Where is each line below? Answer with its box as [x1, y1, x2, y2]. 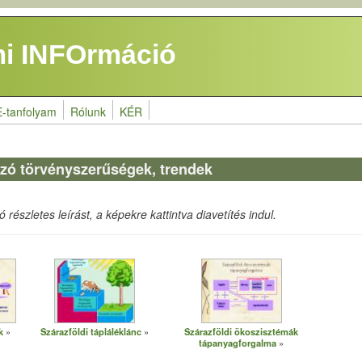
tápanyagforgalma [199, 336, 276, 349]
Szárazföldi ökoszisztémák [184, 325, 298, 338]
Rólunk [70, 103, 107, 120]
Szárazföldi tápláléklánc [40, 325, 141, 338]
